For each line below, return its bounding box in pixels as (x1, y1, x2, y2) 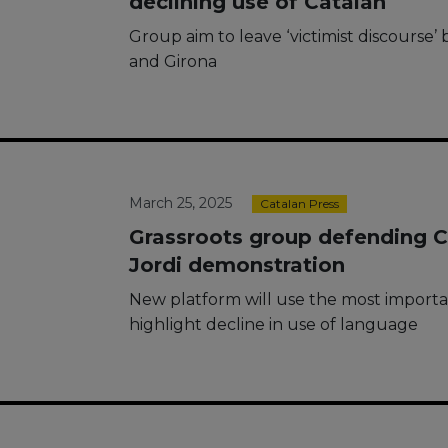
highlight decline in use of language (129, 315, 418, 334)
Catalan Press (260, 196, 339, 211)
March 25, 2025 (129, 194, 232, 212)
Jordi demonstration (129, 253, 345, 277)
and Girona (129, 52, 217, 71)
